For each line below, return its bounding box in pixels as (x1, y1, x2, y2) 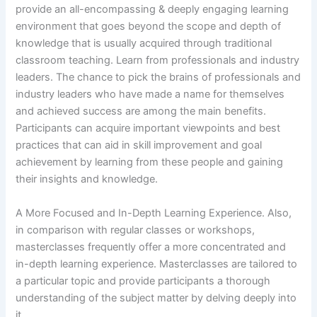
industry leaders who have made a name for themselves (16, 88, 285, 101)
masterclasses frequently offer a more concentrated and (16, 240, 287, 253)
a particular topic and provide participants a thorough (16, 274, 271, 287)
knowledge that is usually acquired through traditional (16, 37, 272, 50)
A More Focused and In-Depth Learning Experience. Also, (16, 206, 292, 219)
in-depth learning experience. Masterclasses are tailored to (16, 257, 298, 270)
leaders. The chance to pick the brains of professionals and (16, 71, 301, 84)
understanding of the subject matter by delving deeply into (16, 291, 297, 304)
